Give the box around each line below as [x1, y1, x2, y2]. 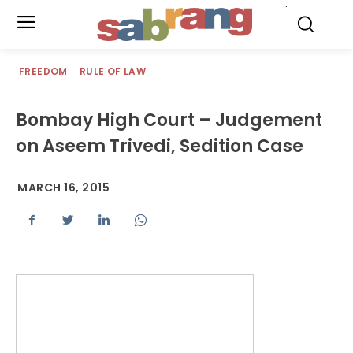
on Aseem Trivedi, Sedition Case [16, 134, 303, 158]
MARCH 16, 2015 [17, 180, 110, 196]
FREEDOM [19, 65, 68, 78]
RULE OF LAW [79, 65, 147, 78]
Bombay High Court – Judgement [16, 108, 322, 132]
